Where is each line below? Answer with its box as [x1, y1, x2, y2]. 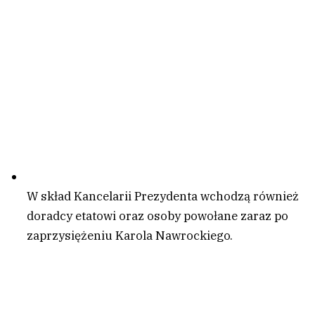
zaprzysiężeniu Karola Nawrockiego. [27, 227, 233, 243]
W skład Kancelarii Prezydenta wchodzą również [27, 188, 299, 204]
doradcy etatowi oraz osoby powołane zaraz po [27, 207, 288, 224]
